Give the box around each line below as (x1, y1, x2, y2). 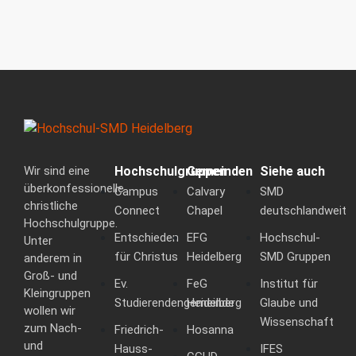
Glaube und (259, 296, 318, 311)
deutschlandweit (259, 203, 346, 219)
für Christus (114, 250, 179, 265)
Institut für (259, 277, 318, 292)
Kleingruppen (24, 286, 91, 301)
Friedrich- (114, 323, 164, 338)
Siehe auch (259, 164, 325, 180)
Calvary (187, 184, 226, 199)
